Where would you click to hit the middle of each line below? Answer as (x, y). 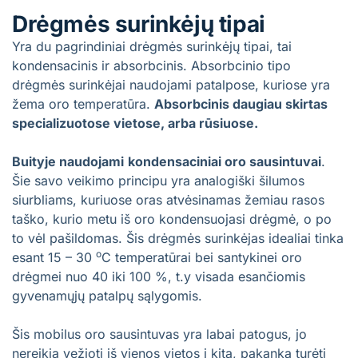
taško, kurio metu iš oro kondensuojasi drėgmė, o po (172, 219)
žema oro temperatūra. (83, 104)
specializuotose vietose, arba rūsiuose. (137, 123)
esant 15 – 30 (54, 257)
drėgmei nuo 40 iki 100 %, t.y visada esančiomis (159, 276)
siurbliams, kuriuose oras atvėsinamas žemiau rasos (168, 200)
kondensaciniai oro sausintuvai (225, 161)
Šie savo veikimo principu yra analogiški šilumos (158, 181)
